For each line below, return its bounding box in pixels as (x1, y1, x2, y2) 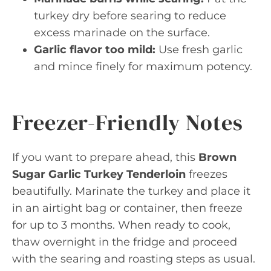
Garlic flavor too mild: (34, 43, 155, 56)
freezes (186, 168, 227, 181)
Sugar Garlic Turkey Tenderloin (12, 168, 186, 181)
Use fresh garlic (155, 43, 243, 56)
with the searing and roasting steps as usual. (12, 252, 255, 266)
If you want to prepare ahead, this (12, 151, 198, 164)
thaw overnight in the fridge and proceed (12, 235, 237, 249)
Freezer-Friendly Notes (12, 108, 243, 137)
